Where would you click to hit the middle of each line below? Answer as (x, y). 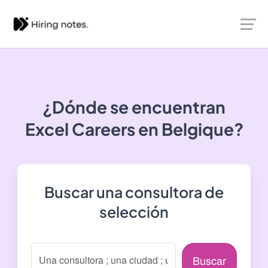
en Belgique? (189, 129)
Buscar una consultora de (134, 192)
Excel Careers (80, 129)
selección (134, 212)
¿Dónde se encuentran (134, 107)
